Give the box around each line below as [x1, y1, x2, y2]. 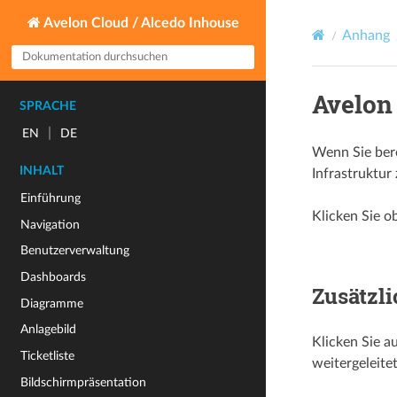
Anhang [341, 27, 390, 43]
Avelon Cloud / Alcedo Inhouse [40, 15, 239, 30]
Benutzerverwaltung [20, 244, 130, 258]
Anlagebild [20, 323, 77, 337]
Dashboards [20, 270, 87, 284]
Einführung [20, 191, 82, 206]
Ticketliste [20, 348, 75, 362]
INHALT [19, 165, 64, 178]
